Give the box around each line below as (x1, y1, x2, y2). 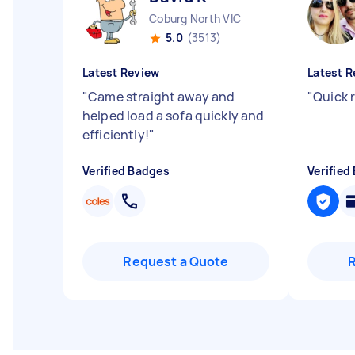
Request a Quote (123, 253, 229, 270)
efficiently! (82, 126, 149, 143)
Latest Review (82, 65, 160, 80)
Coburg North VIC (149, 11, 241, 26)
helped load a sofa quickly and (82, 107, 265, 124)
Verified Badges (82, 163, 170, 178)
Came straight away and (88, 88, 235, 105)
